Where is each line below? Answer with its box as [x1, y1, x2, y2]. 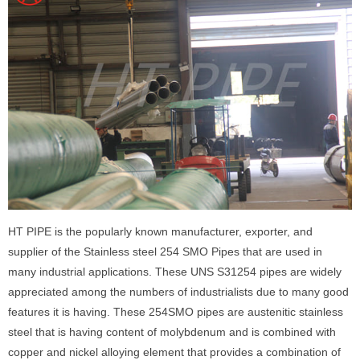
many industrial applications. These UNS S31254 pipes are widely [8, 265, 342, 279]
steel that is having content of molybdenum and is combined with [8, 325, 336, 339]
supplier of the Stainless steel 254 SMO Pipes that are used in [8, 245, 322, 259]
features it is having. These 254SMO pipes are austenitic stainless [8, 305, 343, 319]
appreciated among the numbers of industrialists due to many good [8, 285, 349, 299]
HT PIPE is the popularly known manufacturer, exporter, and [8, 225, 313, 239]
